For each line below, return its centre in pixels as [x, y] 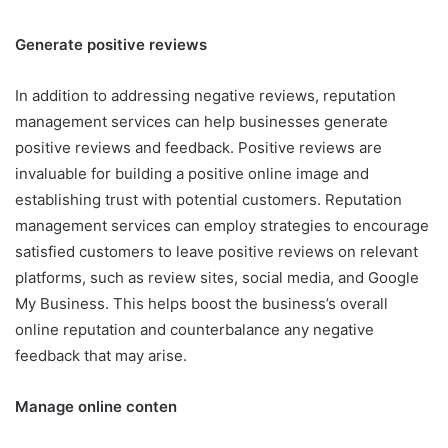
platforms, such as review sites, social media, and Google [217, 277]
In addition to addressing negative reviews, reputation [205, 95]
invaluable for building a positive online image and [192, 173]
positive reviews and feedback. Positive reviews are [198, 147]
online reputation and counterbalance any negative [194, 329]
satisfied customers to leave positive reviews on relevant [216, 251]
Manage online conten [96, 406]
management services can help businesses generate [201, 121]
